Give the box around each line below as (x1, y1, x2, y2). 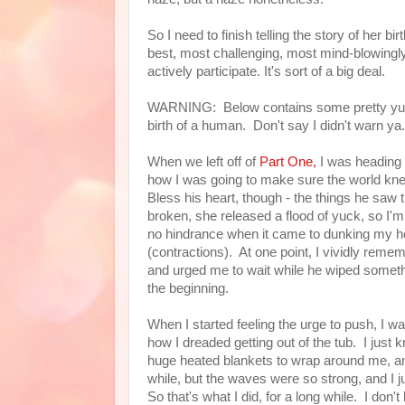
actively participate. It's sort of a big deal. (147, 64, 385, 79)
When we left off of (147, 155, 259, 169)
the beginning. (147, 281, 229, 296)
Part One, (259, 155, 316, 169)
